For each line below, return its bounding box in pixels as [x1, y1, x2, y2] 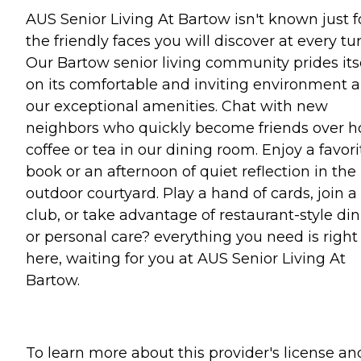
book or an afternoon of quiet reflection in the [26, 162, 356, 180]
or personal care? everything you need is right [26, 227, 358, 246]
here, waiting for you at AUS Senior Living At [26, 249, 346, 268]
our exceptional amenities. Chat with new [26, 97, 328, 115]
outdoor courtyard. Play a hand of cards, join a [26, 184, 357, 202]
